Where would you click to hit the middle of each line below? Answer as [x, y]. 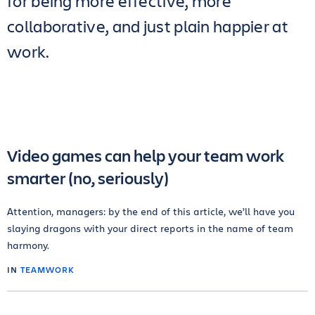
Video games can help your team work [146, 155]
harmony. [28, 245]
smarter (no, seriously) [88, 178]
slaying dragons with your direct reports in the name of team [150, 228]
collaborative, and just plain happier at [148, 26]
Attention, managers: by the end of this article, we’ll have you [151, 211]
